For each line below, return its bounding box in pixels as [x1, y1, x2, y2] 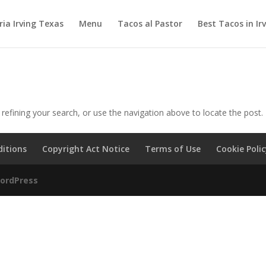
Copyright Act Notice [42, 143, 130, 154]
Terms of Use [145, 143, 201, 154]
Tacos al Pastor [117, 18, 182, 29]
